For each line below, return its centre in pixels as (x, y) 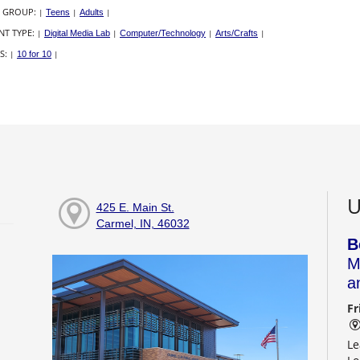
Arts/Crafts (237, 33)
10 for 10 (34, 54)
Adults (92, 12)
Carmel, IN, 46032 (143, 224)
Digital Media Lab (77, 33)
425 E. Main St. (135, 208)
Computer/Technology (163, 33)
